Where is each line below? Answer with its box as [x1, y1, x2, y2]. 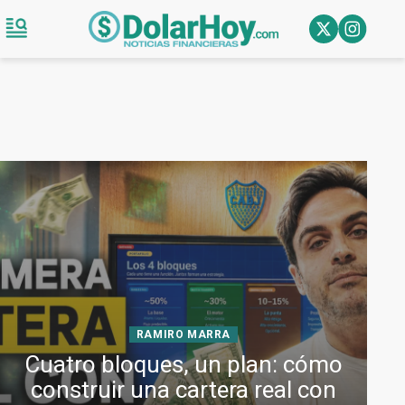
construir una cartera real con [30, 376, 336, 403]
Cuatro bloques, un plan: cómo [24, 351, 343, 378]
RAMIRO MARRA [136, 328, 231, 341]
